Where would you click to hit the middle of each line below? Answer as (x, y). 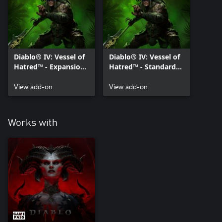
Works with (33, 123)
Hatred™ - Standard (142, 67)
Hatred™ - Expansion (49, 67)
